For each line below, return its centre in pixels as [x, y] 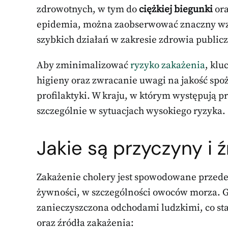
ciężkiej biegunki [176, 9]
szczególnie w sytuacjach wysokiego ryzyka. [131, 111]
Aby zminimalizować [83, 65]
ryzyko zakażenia [168, 65]
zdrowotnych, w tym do [88, 9]
